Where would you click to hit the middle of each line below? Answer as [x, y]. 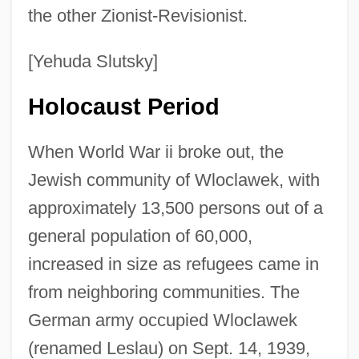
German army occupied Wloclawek [162, 320]
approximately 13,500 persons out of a [175, 208]
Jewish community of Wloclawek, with [173, 179]
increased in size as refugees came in [173, 264]
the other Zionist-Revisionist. [137, 15]
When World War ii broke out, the [155, 151]
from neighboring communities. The [163, 292]
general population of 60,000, [140, 236]
